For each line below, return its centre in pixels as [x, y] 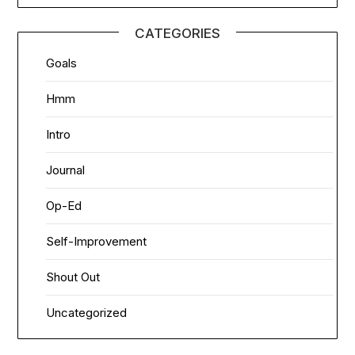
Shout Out [73, 277]
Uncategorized [87, 313]
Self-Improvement [97, 242]
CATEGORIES [177, 34]
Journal [66, 170]
